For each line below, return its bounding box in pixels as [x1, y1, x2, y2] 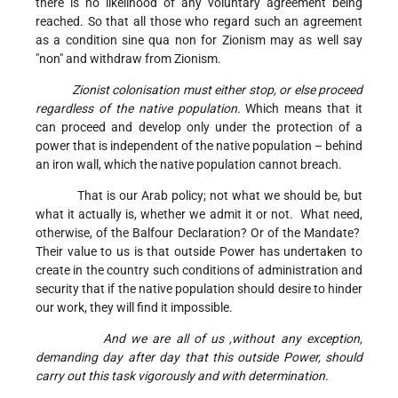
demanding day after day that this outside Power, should [36, 350, 362, 365]
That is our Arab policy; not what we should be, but [36, 188, 362, 203]
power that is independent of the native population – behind [36, 139, 362, 154]
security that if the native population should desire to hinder [36, 282, 362, 297]
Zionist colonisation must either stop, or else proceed [72, 83, 363, 98]
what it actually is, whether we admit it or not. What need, [36, 207, 362, 222]
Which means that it [245, 101, 362, 116]
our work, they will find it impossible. [36, 300, 235, 315]
